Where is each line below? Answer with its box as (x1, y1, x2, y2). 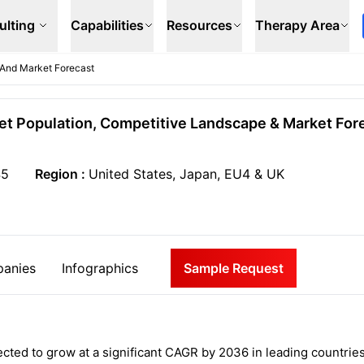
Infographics (62, 260, 138, 276)
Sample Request (184, 260, 284, 276)
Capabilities (71, 17, 144, 33)
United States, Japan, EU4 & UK (88, 166, 284, 182)
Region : (34, 166, 89, 182)
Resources (167, 17, 232, 33)
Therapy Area (255, 17, 340, 33)
